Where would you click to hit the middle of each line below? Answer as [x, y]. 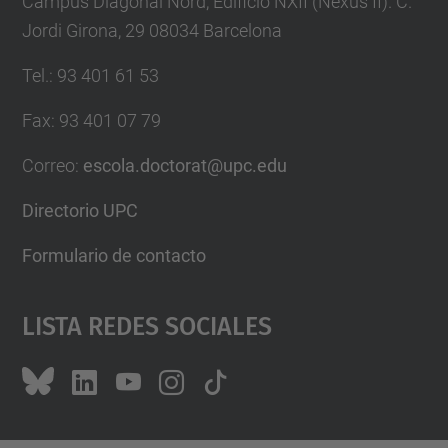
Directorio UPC [79, 211]
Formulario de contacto [113, 256]
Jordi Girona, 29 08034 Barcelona [151, 31]
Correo [48, 166]
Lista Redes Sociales [146, 323]
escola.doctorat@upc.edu [184, 166]
